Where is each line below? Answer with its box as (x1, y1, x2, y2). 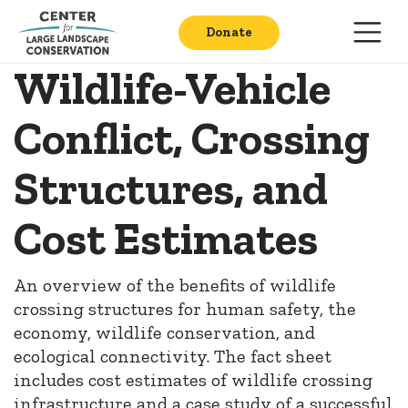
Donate (206, 24, 253, 40)
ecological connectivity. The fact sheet (14, 345, 331, 367)
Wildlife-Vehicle (14, 61, 331, 116)
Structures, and (14, 161, 328, 216)
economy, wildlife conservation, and (14, 321, 315, 343)
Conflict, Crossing (14, 111, 370, 166)
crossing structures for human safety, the (14, 298, 356, 320)
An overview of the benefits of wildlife (14, 274, 336, 296)
